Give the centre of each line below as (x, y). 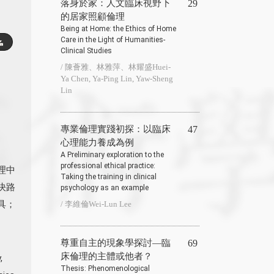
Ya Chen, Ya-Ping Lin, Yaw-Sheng (117, 78)
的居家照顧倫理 (93, 16)
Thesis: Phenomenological (105, 268)
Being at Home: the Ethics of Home (118, 28)
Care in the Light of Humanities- (113, 39)
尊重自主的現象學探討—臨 (116, 243)
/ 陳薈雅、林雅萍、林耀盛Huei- (116, 67)
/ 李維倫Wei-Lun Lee (96, 204)
